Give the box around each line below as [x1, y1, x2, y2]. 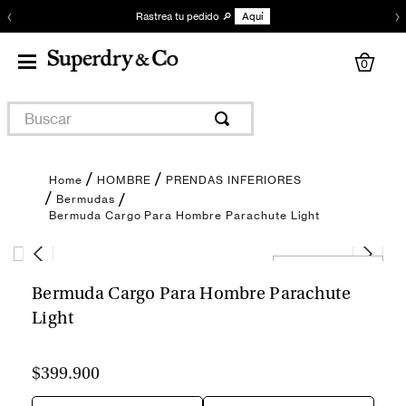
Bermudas [56, 192, 115, 206]
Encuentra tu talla [283, 261, 373, 275]
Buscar [6, 100, 53, 118]
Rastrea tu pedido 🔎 [136, 10, 232, 23]
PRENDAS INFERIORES [165, 173, 302, 187]
